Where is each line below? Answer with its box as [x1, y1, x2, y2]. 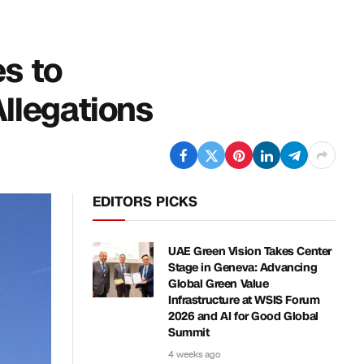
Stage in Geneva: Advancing [168, 260, 318, 275]
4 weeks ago [168, 349, 220, 361]
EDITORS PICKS [93, 192, 197, 211]
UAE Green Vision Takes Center [168, 244, 331, 259]
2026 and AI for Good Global [168, 309, 318, 324]
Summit [168, 325, 210, 340]
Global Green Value [168, 276, 269, 292]
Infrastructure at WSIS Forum [168, 292, 320, 308]
